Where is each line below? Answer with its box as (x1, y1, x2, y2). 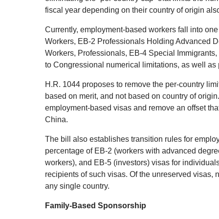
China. (45, 115, 68, 124)
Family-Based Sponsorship (45, 201, 146, 210)
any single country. (45, 181, 109, 190)
